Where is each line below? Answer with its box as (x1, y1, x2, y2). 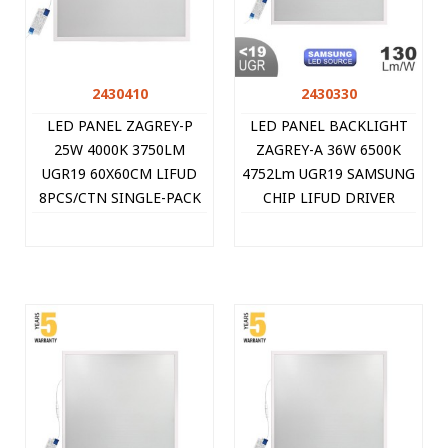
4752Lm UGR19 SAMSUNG (242, 164, 415, 184)
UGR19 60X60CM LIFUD (42, 164, 197, 184)
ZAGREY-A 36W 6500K (256, 140, 401, 160)
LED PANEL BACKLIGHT (249, 116, 408, 136)
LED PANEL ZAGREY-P (46, 116, 193, 136)
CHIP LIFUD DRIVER (262, 188, 395, 208)
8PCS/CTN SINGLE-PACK (38, 188, 201, 208)
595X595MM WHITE (263, 212, 394, 232)
